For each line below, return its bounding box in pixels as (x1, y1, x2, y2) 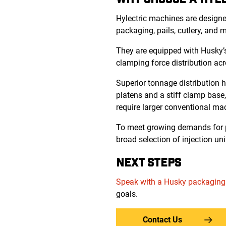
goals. (116, 189, 138, 199)
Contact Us (142, 215, 182, 225)
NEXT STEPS (116, 155, 182, 169)
